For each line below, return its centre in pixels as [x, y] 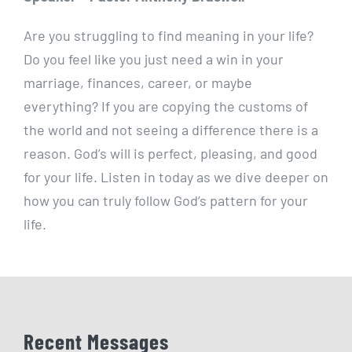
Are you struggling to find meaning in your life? [169, 35]
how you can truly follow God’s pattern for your [166, 200]
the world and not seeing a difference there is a [171, 129]
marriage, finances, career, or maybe [138, 82]
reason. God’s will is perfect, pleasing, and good [170, 153]
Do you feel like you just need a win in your [154, 59]
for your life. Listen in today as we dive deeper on [176, 176]
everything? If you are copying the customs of [166, 106]
